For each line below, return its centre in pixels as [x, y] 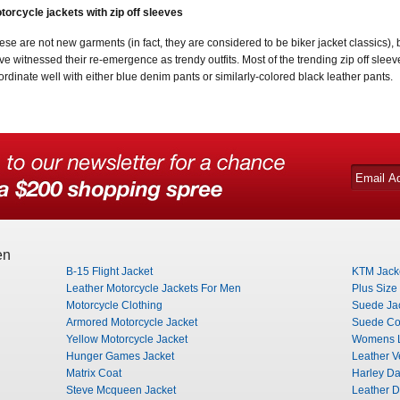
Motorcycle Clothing [114, 305]
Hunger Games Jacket [120, 356]
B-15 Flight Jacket [109, 271]
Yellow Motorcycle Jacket [127, 339]
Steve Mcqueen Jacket [121, 390]
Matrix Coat [94, 373]
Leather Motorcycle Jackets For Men [154, 288]
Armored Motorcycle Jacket [132, 322]
